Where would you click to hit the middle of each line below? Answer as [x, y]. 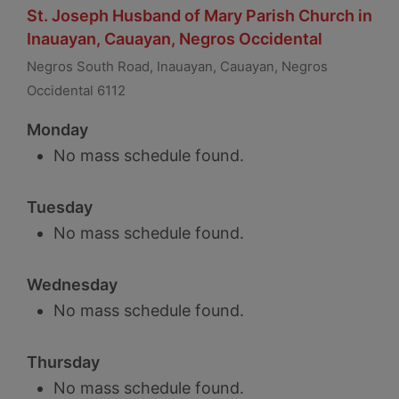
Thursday [63, 362]
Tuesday [60, 207]
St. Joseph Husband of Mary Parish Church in [199, 16]
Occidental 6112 [76, 91]
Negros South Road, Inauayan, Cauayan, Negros [177, 67]
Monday [57, 130]
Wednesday [72, 285]
